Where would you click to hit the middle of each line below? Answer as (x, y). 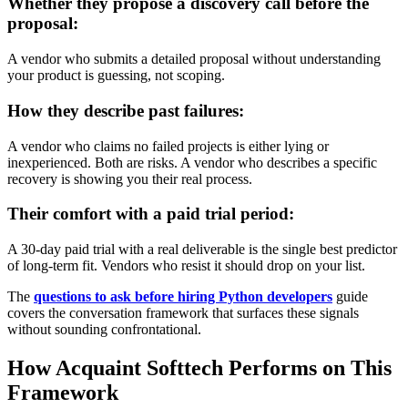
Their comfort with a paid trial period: (151, 214)
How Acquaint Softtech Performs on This (199, 367)
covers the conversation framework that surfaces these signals (183, 313)
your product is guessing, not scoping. (116, 76)
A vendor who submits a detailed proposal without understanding (194, 59)
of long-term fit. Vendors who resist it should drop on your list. (186, 266)
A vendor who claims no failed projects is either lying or (168, 146)
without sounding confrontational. (104, 330)
